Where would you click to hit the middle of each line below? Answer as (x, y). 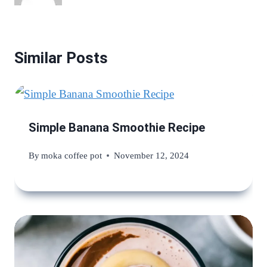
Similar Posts (61, 58)
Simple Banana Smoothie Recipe (117, 127)
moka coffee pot (72, 156)
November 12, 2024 (152, 156)
